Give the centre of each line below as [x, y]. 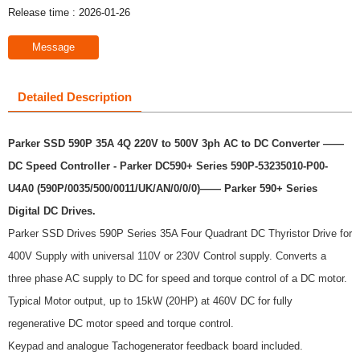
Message [53, 47]
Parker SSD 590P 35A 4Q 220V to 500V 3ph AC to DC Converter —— [176, 143]
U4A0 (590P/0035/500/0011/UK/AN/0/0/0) [104, 188]
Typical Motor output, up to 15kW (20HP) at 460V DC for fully [150, 301]
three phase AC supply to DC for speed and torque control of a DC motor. [178, 278]
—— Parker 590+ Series [259, 188]
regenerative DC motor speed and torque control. [121, 323]
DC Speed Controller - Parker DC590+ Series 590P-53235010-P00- [168, 166]
